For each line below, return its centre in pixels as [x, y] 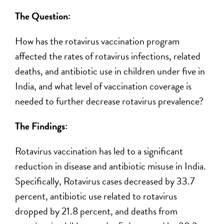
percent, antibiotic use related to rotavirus [96, 196]
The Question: [43, 16]
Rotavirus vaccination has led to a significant [99, 151]
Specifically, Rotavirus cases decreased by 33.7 [105, 181]
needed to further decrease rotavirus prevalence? [109, 101]
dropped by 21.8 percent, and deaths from [96, 211]
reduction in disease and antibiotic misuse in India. [111, 166]
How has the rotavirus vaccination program [97, 41]
